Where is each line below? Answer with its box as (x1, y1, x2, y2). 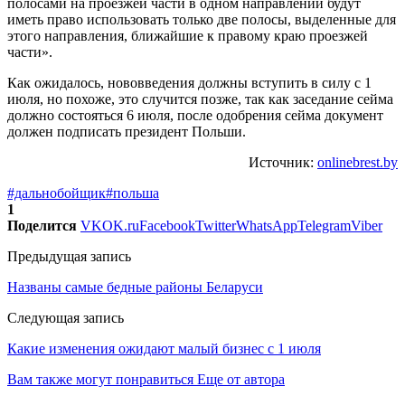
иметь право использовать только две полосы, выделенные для (7, 11, 396, 27)
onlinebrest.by (317, 154, 398, 170)
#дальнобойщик (7, 184, 106, 201)
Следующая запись (7, 309, 124, 325)
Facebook (139, 217, 195, 233)
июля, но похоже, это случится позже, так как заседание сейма (7, 90, 393, 107)
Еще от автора (197, 371, 285, 387)
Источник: (249, 154, 317, 170)
